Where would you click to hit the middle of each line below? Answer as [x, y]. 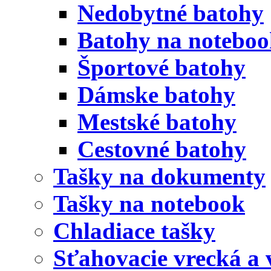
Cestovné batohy [162, 149]
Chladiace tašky [134, 231]
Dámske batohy [156, 95]
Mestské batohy [157, 122]
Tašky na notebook [149, 204]
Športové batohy [162, 67]
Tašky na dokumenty [159, 176]
